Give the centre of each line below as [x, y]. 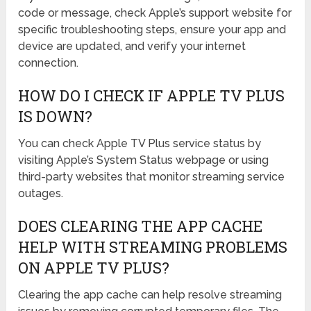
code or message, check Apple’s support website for [155, 13]
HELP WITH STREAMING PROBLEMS [153, 247]
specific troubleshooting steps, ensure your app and [152, 30]
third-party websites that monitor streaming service [152, 177]
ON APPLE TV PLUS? [94, 268]
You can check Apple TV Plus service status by [140, 144]
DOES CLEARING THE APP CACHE [141, 226]
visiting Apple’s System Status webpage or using [144, 160]
